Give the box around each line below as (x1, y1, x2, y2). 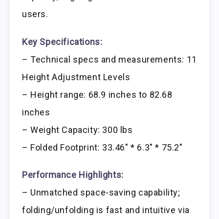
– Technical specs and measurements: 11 (22, 54, 197, 65)
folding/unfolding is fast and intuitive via (22, 205, 190, 216)
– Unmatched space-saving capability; (22, 187, 180, 198)
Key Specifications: (22, 36, 103, 47)
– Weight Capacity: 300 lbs (22, 124, 133, 135)
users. (22, 8, 48, 19)
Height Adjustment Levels (22, 71, 131, 82)
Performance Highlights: (22, 170, 124, 180)
